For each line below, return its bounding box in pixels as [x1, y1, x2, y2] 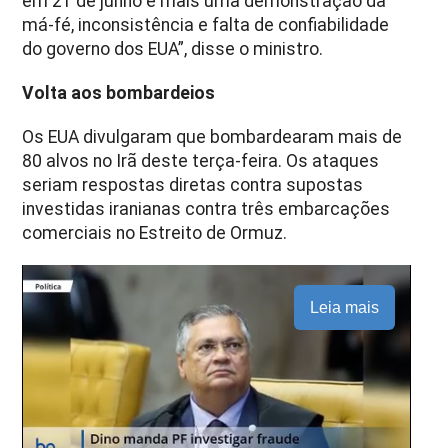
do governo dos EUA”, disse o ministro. [22, 38, 324, 59]
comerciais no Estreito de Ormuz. [22, 222, 288, 243]
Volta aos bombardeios [22, 82, 216, 103]
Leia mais [309, 298, 379, 316]
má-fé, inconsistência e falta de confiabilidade [22, 14, 390, 35]
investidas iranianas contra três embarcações [22, 198, 391, 219]
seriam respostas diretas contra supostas [22, 174, 364, 195]
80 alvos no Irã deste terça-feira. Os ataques [22, 150, 380, 171]
